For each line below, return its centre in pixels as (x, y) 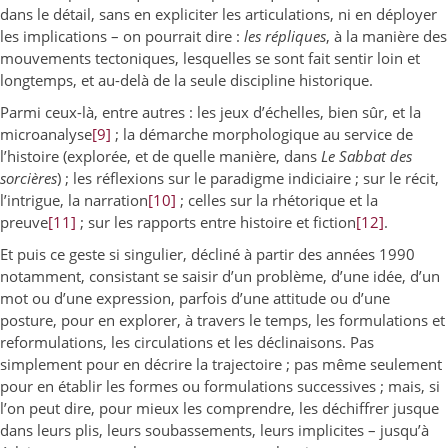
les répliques (285, 36)
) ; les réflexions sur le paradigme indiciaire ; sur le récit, (248, 178)
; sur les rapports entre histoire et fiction (216, 222)
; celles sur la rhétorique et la (277, 200)
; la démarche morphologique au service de (262, 134)
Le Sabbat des (366, 156)
